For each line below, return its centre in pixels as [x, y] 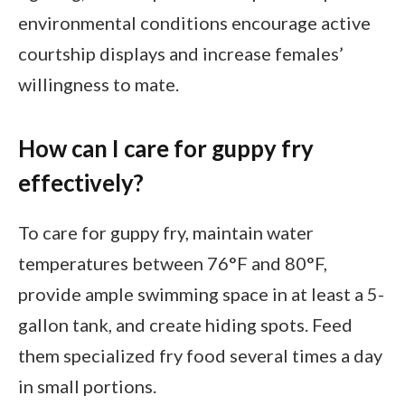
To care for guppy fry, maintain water [166, 233]
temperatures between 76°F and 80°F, [173, 264]
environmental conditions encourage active [194, 23]
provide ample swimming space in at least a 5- [201, 294]
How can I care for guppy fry [166, 149]
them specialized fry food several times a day [200, 356]
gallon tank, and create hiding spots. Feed [185, 325]
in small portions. [87, 386]
